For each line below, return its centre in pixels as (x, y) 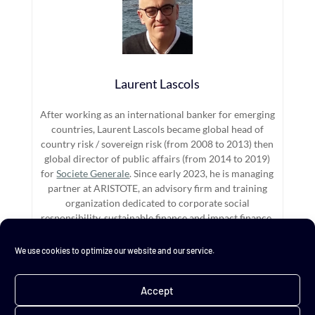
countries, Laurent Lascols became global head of (157, 129)
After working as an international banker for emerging (157, 114)
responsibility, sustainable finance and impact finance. (157, 217)
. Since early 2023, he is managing (202, 173)
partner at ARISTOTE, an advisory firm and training (157, 188)
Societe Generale (93, 173)
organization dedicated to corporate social (157, 202)
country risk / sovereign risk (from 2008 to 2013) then (157, 143)
